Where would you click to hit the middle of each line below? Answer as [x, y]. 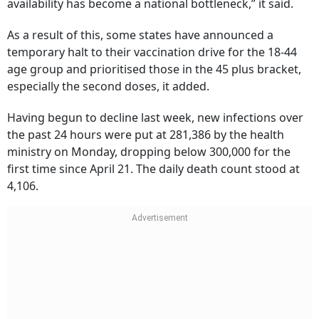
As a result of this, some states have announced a [140, 35]
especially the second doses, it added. [108, 86]
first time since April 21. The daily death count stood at [153, 169]
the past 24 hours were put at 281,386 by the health [146, 135]
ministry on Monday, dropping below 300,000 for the [149, 152]
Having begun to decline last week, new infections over [155, 117]
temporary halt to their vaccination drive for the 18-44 [152, 52]
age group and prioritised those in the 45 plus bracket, [154, 69]
